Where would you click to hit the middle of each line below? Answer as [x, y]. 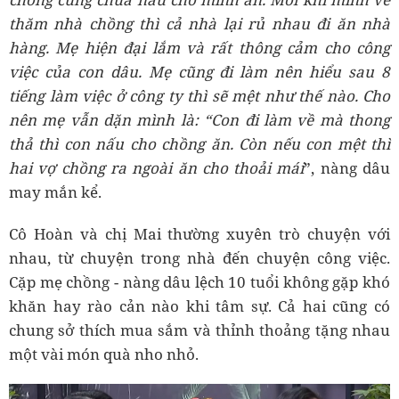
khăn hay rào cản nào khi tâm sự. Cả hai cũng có [199, 306]
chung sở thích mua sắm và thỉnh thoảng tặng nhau [199, 330]
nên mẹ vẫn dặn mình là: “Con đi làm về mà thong [199, 120]
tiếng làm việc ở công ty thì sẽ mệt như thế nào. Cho [199, 96]
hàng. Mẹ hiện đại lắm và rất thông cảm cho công [199, 48]
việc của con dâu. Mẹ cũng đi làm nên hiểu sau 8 [199, 72]
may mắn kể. [55, 192]
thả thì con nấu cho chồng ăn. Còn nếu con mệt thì [199, 144]
